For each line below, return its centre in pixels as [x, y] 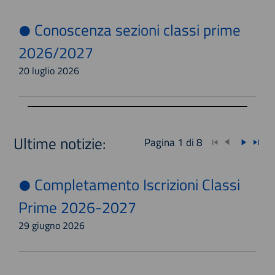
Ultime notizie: [60, 143]
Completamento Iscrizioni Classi [136, 184]
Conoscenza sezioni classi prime [136, 30]
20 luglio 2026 [49, 71]
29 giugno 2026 [52, 225]
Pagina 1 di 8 [177, 142]
